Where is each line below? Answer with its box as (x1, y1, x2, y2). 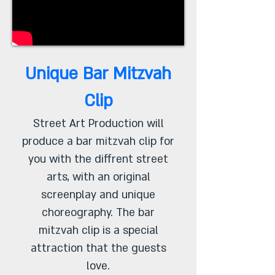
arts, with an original (46, 170, 150, 184)
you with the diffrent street (28, 152, 168, 166)
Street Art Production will (33, 117, 164, 131)
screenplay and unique (41, 188, 155, 202)
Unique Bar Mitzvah (25, 63, 171, 85)
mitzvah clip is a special (38, 223, 158, 238)
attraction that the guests (30, 241, 166, 255)
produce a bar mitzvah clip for (22, 134, 174, 149)
